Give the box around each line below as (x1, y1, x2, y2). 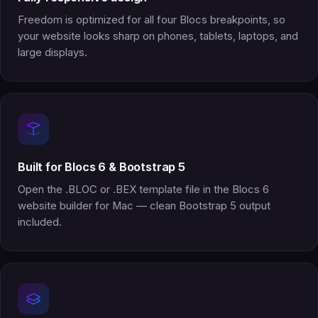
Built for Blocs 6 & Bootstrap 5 (18, 159, 185, 174)
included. (18, 215, 62, 229)
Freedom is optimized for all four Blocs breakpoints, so (18, 13, 285, 26)
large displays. (18, 45, 87, 59)
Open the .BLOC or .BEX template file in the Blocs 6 (18, 182, 269, 196)
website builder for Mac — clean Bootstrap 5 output (18, 199, 270, 212)
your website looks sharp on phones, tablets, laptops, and (18, 29, 298, 43)
